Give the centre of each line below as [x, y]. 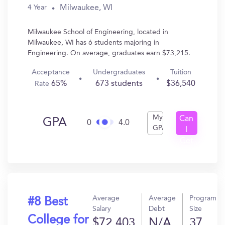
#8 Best [47, 202]
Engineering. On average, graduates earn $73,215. [109, 53]
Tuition [181, 72]
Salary [102, 209]
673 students [119, 84]
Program [203, 198]
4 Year [37, 8]
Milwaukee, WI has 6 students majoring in [93, 43]
